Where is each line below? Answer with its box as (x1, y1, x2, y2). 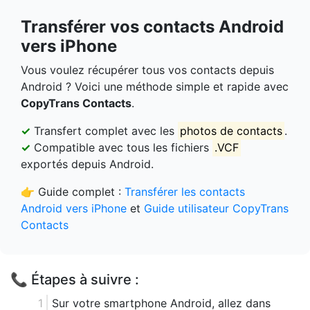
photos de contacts (180, 124, 283, 138)
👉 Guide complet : (21, 185, 125, 199)
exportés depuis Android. (21, 157, 154, 172)
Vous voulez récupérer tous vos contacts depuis (21, 63, 274, 77)
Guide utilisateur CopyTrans (144, 201, 289, 216)
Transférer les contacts (125, 185, 245, 199)
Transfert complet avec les (30, 124, 178, 138)
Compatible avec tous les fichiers (30, 140, 212, 155)
